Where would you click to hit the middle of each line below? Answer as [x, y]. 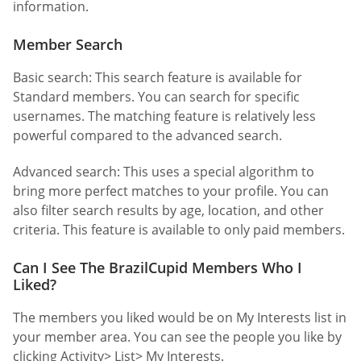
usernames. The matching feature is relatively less [164, 116]
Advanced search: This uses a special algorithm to [164, 172]
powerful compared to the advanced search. [147, 135]
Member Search [68, 44]
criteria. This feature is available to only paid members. [179, 230]
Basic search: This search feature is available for [158, 77]
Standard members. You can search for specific [156, 96]
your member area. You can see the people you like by [177, 337]
